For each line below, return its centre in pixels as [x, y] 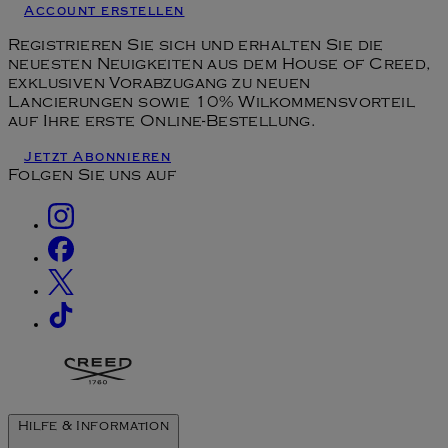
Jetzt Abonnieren [97, 159]
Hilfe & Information [93, 428]
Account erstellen [104, 13]
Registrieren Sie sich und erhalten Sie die [196, 47]
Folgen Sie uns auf [92, 177]
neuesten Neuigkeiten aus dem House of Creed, [219, 66]
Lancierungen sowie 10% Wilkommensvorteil [211, 104]
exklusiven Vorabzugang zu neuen [159, 85]
